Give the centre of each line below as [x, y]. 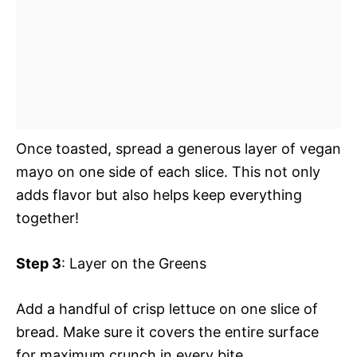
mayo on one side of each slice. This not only [168, 171]
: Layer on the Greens [134, 263]
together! [47, 218]
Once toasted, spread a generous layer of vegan [178, 148]
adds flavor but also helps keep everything [159, 194]
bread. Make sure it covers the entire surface [167, 331]
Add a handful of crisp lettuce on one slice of [167, 308]
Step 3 [39, 263]
